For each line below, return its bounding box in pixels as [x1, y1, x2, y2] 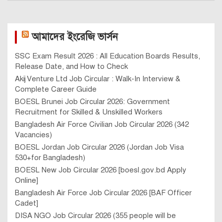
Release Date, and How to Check [15, 62, 128, 71]
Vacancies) [15, 130, 52, 140]
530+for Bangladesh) [15, 153, 85, 163]
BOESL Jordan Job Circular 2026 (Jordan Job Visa [15, 143, 184, 152]
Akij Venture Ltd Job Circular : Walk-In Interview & [15, 74, 180, 84]
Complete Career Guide [15, 85, 97, 94]
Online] [15, 176, 38, 185]
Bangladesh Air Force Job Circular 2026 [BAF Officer [15, 188, 192, 198]
